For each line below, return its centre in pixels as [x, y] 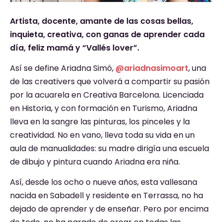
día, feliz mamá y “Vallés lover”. [75, 48]
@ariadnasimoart [152, 68]
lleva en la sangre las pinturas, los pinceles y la [100, 122]
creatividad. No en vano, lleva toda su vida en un [102, 135]
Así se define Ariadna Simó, [63, 68]
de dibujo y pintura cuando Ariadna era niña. [95, 162]
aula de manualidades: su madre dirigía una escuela [110, 149]
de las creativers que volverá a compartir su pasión [110, 82]
